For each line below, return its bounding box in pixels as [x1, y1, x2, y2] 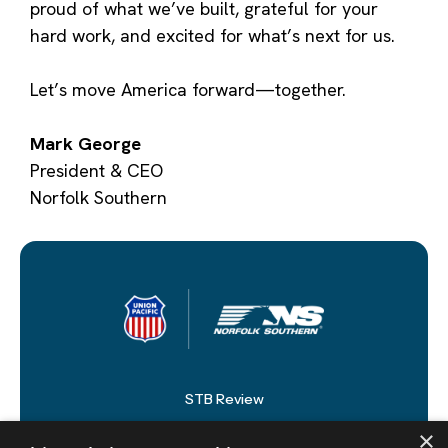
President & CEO [30, 158, 163, 182]
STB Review [184, 390, 264, 409]
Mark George [30, 131, 141, 155]
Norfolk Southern [30, 185, 167, 209]
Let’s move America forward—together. [30, 77, 346, 101]
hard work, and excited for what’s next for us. [30, 23, 395, 47]
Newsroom [187, 427, 261, 446]
